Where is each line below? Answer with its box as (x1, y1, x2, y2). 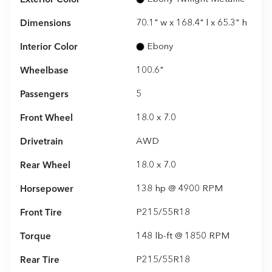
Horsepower (20, 184, 73, 194)
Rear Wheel (20, 160, 70, 171)
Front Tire (20, 208, 62, 218)
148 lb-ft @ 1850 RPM (136, 231, 229, 241)
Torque (20, 231, 51, 242)
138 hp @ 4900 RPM (136, 184, 223, 194)
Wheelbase (20, 66, 69, 76)
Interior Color (20, 42, 78, 52)
